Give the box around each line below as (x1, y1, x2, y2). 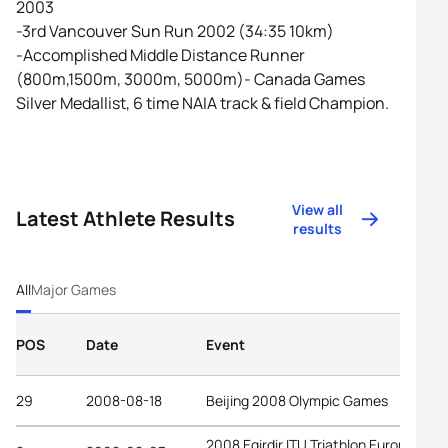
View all (292, 200, 344, 219)
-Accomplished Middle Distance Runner (16, 44, 305, 66)
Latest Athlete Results (16, 205, 235, 232)
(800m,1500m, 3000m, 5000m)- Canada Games (16, 68, 365, 90)
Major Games (31, 280, 116, 299)
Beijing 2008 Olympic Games (206, 390, 388, 410)
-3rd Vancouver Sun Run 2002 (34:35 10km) (16, 20, 334, 42)
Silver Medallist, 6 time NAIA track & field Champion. (16, 92, 389, 114)
